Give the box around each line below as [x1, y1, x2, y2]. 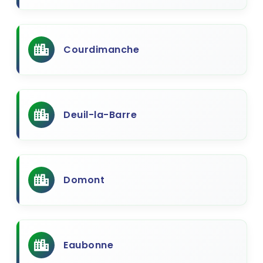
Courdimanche [63, 43, 139, 56]
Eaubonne [63, 238, 113, 252]
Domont [63, 173, 104, 187]
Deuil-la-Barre [63, 108, 137, 122]
